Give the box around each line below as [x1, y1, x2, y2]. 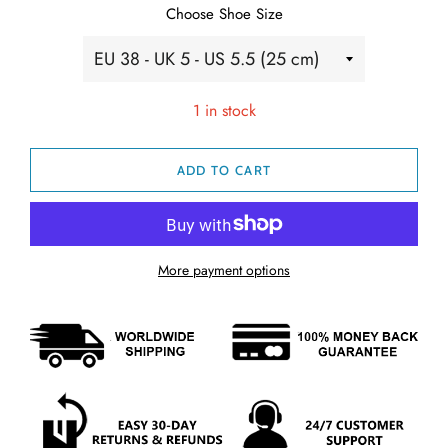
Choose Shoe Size [165, 3, 283, 25]
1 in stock [192, 99, 256, 122]
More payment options [158, 259, 290, 280]
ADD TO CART [176, 162, 272, 178]
